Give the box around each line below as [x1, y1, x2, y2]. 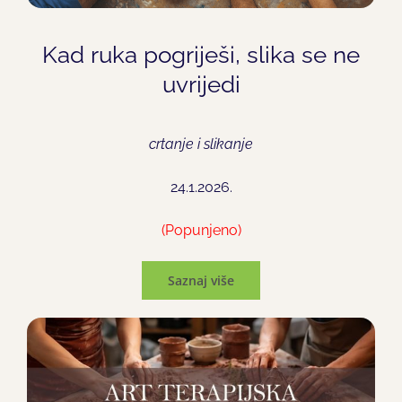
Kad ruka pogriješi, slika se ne [42, 41, 360, 69]
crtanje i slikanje [149, 135, 253, 153]
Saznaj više [168, 272, 234, 290]
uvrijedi [162, 71, 240, 99]
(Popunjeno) [161, 222, 241, 240]
